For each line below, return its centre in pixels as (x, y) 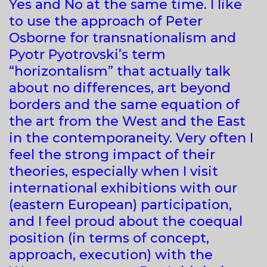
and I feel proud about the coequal (126, 221)
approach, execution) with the (111, 254)
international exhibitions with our (123, 188)
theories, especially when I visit (114, 171)
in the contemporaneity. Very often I (131, 138)
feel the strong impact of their (112, 154)
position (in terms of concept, (109, 238)
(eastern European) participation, (120, 204)
